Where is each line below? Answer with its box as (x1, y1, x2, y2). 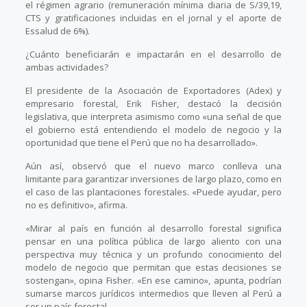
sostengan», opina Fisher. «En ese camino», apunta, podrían (25, 274, 282, 287)
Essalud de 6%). (25, 25, 90, 38)
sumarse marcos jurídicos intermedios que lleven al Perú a (25, 287, 282, 300)
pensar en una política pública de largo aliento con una (25, 235, 282, 248)
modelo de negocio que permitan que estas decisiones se (25, 261, 282, 274)
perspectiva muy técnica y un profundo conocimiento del (25, 248, 282, 261)
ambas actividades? (25, 61, 108, 74)
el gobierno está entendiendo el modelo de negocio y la (25, 123, 282, 136)
